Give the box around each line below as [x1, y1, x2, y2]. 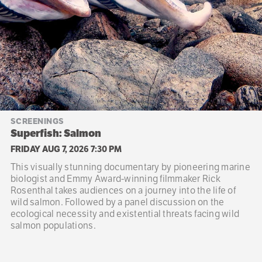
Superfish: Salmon [10, 126, 101, 140]
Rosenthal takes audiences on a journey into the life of [10, 184, 236, 196]
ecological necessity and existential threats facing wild [10, 207, 240, 220]
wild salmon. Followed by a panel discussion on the [10, 195, 225, 208]
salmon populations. [10, 219, 96, 232]
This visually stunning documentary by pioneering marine [10, 160, 250, 173]
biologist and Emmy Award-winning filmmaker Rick [10, 172, 220, 185]
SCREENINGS [10, 115, 64, 126]
